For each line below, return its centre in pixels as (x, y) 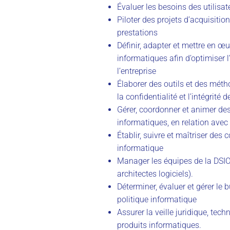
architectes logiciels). (155, 174)
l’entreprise (137, 71)
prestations (137, 32)
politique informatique (157, 199)
